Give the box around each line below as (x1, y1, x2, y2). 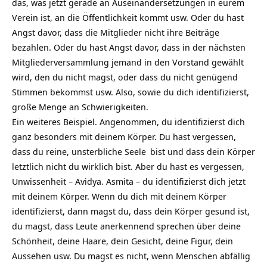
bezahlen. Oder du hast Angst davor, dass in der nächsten (12, 41, 246, 53)
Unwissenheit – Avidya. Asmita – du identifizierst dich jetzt (12, 175, 246, 187)
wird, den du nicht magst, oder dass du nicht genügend (12, 71, 238, 83)
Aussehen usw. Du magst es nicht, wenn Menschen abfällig (12, 250, 250, 262)
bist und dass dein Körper (148, 145, 255, 157)
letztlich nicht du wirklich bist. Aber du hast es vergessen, (12, 160, 244, 172)
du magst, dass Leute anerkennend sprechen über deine (12, 220, 241, 232)
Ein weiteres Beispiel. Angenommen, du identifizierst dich (12, 116, 245, 128)
